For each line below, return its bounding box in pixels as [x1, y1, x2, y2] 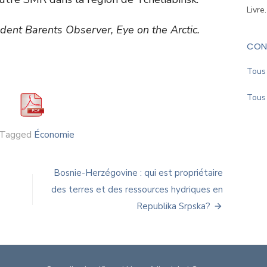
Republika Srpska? [136, 200, 210, 212]
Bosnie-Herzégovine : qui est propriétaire [54, 166, 223, 179]
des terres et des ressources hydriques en [51, 183, 223, 195]
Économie [34, 128, 74, 141]
